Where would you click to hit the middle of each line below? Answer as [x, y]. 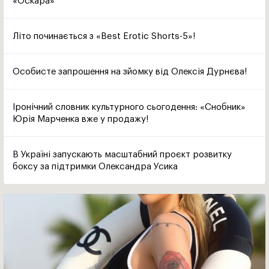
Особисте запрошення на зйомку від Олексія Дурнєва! [130, 72]
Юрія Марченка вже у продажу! [80, 119]
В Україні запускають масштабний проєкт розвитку [122, 155]
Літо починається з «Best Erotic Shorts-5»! [104, 37]
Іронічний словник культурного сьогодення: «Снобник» [129, 107]
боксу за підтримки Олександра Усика [95, 167]
